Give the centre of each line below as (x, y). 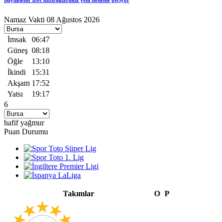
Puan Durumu (26, 132)
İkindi (17, 72)
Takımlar (78, 194)
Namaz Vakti (24, 20)
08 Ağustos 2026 (73, 20)
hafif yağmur (24, 123)
